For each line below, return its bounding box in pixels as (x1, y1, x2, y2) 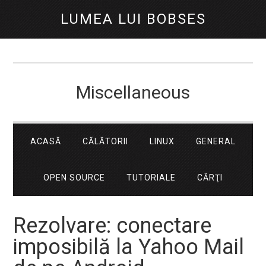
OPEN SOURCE (43, 173, 105, 182)
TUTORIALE (126, 173, 176, 182)
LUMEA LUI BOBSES (60, 11, 206, 27)
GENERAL (196, 137, 236, 146)
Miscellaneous (76, 82, 190, 103)
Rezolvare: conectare (13, 213, 212, 238)
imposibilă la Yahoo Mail (13, 235, 245, 259)
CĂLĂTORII (83, 137, 128, 146)
